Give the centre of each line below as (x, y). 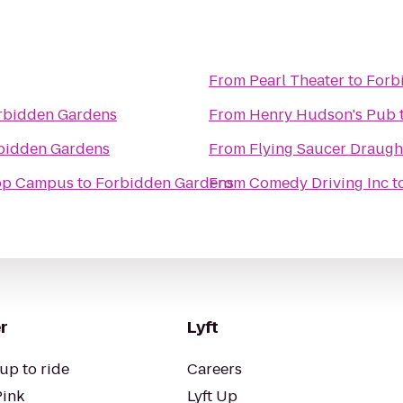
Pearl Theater (297, 81)
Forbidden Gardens (165, 183)
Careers (215, 369)
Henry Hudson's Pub (322, 115)
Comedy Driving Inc (319, 183)
